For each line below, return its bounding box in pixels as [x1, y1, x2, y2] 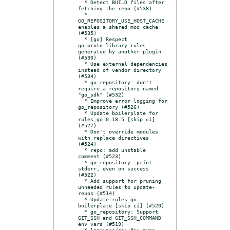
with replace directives [78, 134, 149, 141]
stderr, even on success [78, 165, 149, 171]
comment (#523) [78, 152, 121, 159]
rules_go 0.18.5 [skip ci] [78, 116, 155, 122]
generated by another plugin [78, 48, 161, 54]
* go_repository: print [78, 159, 84, 165]
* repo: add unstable [78, 146, 84, 153]
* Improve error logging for [78, 97, 84, 104]
